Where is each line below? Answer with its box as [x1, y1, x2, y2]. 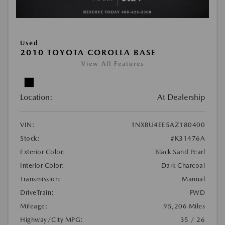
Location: [20, 92, 53, 102]
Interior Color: [20, 161, 65, 169]
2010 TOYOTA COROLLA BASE [20, 47, 156, 57]
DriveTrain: [20, 188, 54, 196]
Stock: [20, 134, 40, 142]
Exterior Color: [20, 148, 66, 156]
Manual [182, 175, 205, 183]
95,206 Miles [163, 202, 205, 210]
